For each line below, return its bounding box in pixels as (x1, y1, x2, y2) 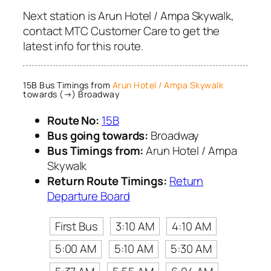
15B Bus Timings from (23, 79, 113, 91)
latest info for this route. (23, 38, 144, 54)
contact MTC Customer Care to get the (23, 23, 220, 39)
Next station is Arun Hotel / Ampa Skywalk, (23, 8, 234, 24)
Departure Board (47, 188, 130, 204)
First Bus (54, 218, 98, 234)
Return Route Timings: (47, 172, 167, 189)
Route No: (47, 112, 100, 128)
